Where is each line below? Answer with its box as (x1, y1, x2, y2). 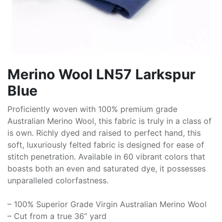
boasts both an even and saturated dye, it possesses (7, 164, 206, 173)
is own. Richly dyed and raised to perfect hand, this (7, 128, 201, 138)
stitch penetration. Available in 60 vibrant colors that (7, 152, 205, 162)
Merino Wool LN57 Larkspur (7, 66, 195, 83)
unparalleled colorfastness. (7, 175, 109, 185)
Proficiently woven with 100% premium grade (7, 104, 177, 114)
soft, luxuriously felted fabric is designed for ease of (7, 140, 204, 150)
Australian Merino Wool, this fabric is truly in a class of (7, 116, 212, 126)
